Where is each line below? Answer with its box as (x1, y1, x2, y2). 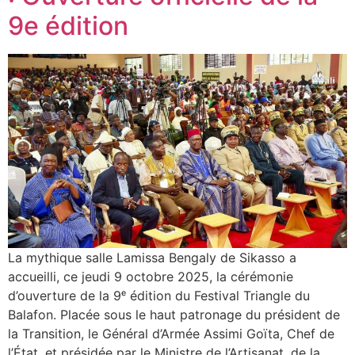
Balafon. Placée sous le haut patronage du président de (8, 306, 340, 323)
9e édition (8, 10, 135, 41)
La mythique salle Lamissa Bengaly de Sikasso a (8, 249, 296, 265)
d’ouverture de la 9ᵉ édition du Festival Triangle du (8, 287, 310, 303)
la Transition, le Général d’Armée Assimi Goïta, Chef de (8, 325, 334, 342)
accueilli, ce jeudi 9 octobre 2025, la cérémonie (8, 268, 293, 284)
